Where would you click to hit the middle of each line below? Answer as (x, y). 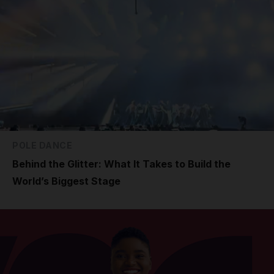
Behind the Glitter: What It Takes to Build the (121, 164)
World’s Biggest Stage (66, 181)
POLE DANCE (42, 145)
